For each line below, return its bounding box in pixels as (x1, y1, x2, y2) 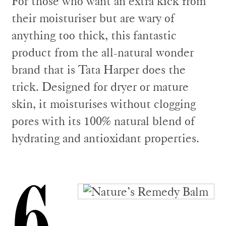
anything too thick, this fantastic (12, 28, 177, 42)
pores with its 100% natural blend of (12, 114, 195, 128)
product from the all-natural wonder (12, 45, 194, 60)
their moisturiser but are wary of (12, 11, 175, 25)
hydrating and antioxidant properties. (12, 131, 199, 145)
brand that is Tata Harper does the (12, 62, 186, 77)
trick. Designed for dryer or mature (12, 79, 189, 94)
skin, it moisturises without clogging (12, 96, 196, 111)
